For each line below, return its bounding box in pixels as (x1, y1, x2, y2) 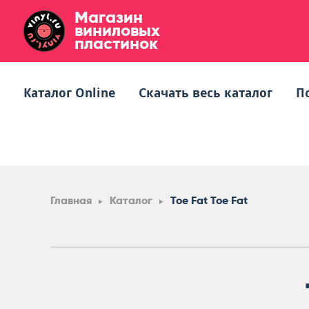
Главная (50, 194, 92, 207)
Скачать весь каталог (139, 86, 272, 100)
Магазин (74, 7, 143, 27)
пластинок (74, 33, 158, 53)
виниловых (74, 20, 160, 40)
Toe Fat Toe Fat (170, 194, 248, 207)
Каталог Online (23, 86, 115, 100)
